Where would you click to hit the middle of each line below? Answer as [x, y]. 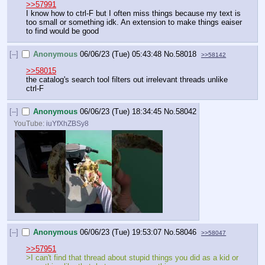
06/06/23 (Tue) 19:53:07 [121, 232]
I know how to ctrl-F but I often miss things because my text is [133, 14]
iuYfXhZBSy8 [68, 123]
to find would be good [62, 31]
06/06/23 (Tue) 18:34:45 [121, 111]
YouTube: [30, 123]
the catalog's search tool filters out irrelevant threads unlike [127, 80]
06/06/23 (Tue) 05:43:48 [121, 54]
